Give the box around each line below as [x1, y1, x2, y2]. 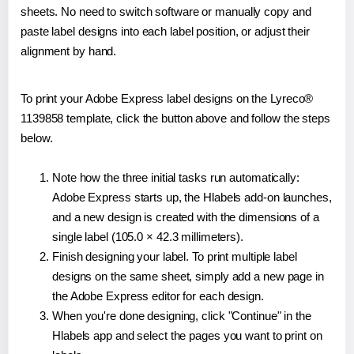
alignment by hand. [21, 43, 117, 58]
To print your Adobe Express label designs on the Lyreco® [21, 91, 314, 105]
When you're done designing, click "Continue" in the [52, 308, 311, 322]
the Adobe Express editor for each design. [52, 288, 264, 303]
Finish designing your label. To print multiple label [52, 249, 297, 263]
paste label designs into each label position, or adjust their [21, 24, 310, 38]
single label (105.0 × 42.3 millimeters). [52, 229, 243, 243]
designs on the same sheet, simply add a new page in [52, 269, 324, 283]
